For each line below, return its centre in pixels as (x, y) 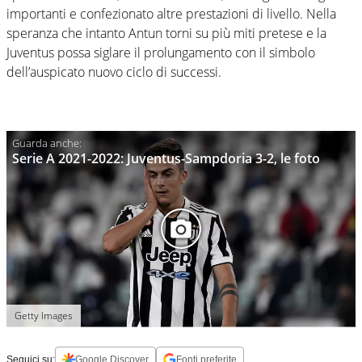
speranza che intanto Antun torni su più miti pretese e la (166, 33)
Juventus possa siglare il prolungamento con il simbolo (161, 52)
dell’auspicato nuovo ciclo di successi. (114, 72)
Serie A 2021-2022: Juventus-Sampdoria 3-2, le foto (166, 158)
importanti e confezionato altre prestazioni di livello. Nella (171, 13)
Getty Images (44, 315)
